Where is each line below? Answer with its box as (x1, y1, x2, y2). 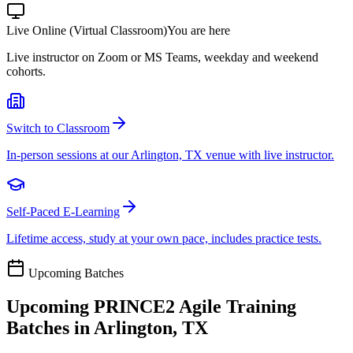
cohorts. (6, 64, 46, 78)
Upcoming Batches (25, 266, 124, 280)
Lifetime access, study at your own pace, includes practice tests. (6, 231, 321, 245)
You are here (167, 23, 230, 37)
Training (221, 295, 296, 317)
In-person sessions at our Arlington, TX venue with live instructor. (6, 147, 334, 162)
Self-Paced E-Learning (6, 204, 120, 218)
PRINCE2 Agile (94, 295, 221, 317)
